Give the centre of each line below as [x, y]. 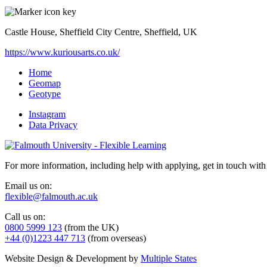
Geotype [45, 94]
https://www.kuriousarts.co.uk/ [62, 52]
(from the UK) [90, 227]
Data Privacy [53, 125]
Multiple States [169, 258]
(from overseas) [116, 238]
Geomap [45, 83]
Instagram [47, 114]
